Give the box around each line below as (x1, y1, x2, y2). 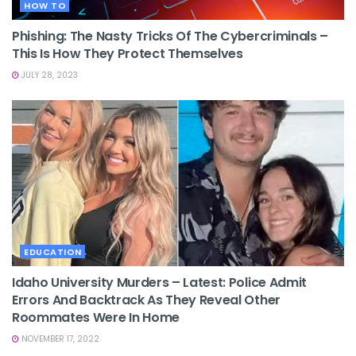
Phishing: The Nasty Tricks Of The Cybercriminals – (12, 26, 328, 45)
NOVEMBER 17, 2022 (19, 332, 99, 345)
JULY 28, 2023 (19, 68, 78, 81)
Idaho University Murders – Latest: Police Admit (12, 273, 307, 292)
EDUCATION (24, 245, 82, 258)
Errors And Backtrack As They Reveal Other (12, 290, 281, 309)
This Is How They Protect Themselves (12, 44, 243, 63)
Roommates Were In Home (12, 308, 180, 327)
